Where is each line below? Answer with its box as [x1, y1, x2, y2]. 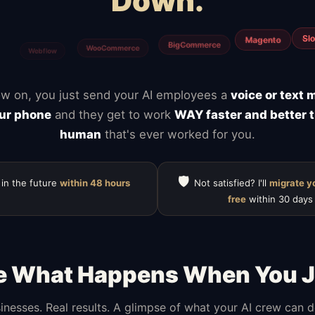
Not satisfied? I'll [193, 176, 269, 188]
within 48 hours [59, 176, 130, 188]
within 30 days [245, 193, 313, 205]
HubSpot [2, 65, 34, 75]
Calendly [222, 56, 258, 66]
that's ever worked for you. [101, 127, 255, 141]
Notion [121, 57, 148, 67]
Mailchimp [60, 63, 98, 72]
